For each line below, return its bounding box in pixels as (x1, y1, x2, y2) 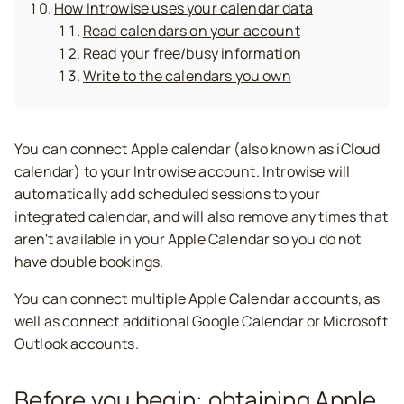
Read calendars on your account (83, 21, 300, 41)
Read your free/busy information (83, 43, 301, 63)
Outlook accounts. (14, 334, 139, 353)
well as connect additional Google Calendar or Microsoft (14, 311, 388, 331)
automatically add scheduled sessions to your (14, 184, 321, 204)
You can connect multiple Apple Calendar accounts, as (14, 289, 381, 308)
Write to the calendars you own (83, 66, 291, 86)
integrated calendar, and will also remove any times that (14, 207, 388, 226)
